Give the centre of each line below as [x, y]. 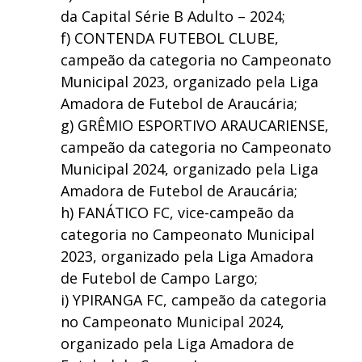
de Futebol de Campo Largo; [160, 278]
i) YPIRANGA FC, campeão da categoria [194, 299]
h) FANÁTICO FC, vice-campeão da [178, 212]
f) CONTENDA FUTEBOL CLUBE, [170, 38]
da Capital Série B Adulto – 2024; [173, 16]
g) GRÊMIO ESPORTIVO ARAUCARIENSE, [195, 125]
